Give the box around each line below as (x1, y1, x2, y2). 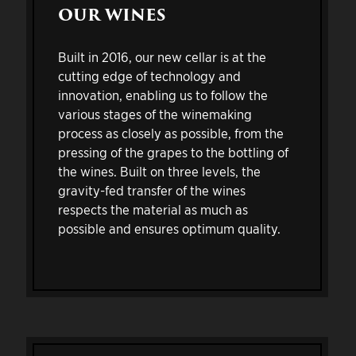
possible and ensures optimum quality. (57, 219, 281, 237)
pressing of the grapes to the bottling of (57, 143, 288, 161)
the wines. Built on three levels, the (57, 162, 261, 180)
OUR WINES (57, 2, 166, 28)
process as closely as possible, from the (57, 124, 284, 141)
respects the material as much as (57, 200, 248, 218)
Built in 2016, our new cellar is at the (57, 48, 266, 65)
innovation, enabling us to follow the (57, 86, 268, 103)
